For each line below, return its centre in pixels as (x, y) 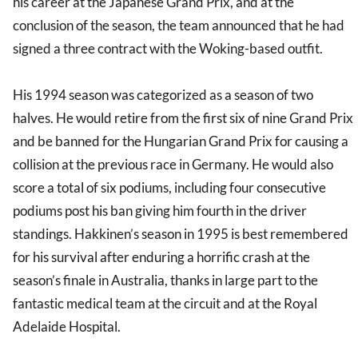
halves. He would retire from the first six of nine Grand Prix (183, 118)
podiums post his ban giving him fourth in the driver (160, 211)
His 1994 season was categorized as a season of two (163, 95)
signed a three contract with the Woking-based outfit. (168, 49)
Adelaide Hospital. (67, 327)
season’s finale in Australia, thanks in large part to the (165, 280)
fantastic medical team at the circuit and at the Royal (165, 304)
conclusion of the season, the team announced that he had (179, 26)
